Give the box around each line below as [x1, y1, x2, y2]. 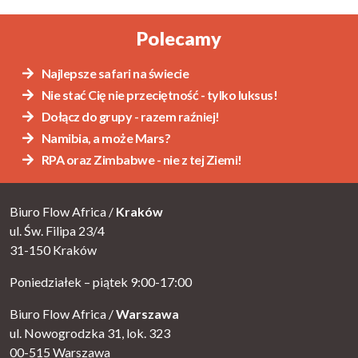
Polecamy [137, 27, 221, 50]
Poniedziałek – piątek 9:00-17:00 [10, 274, 192, 289]
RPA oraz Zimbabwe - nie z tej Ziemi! [39, 152, 242, 167]
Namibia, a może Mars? [39, 130, 170, 146]
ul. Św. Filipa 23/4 [10, 223, 105, 238]
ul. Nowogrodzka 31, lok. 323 [10, 325, 170, 340]
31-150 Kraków [10, 242, 97, 257]
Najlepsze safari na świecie [39, 66, 189, 82]
